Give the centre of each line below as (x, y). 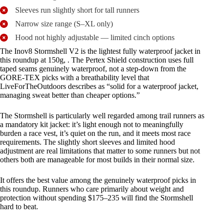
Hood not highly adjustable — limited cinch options (95, 37)
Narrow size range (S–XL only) (64, 23)
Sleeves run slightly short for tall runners (77, 10)
